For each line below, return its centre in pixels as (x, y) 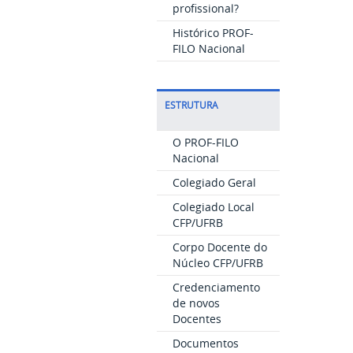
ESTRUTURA (191, 105)
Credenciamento (216, 287)
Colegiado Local (213, 207)
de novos (196, 303)
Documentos (205, 343)
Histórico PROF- (213, 33)
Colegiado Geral (214, 182)
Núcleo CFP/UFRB (217, 263)
